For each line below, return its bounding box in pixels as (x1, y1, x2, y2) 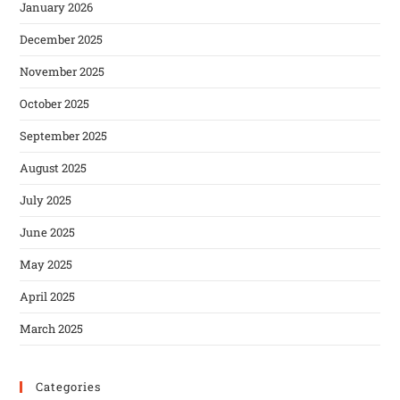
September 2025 (20, 128, 108, 145)
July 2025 (20, 192, 72, 209)
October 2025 (20, 96, 90, 112)
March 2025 (20, 321, 84, 337)
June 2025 (20, 224, 76, 241)
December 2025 (20, 31, 104, 48)
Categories (36, 379, 102, 396)
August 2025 (20, 160, 87, 177)
